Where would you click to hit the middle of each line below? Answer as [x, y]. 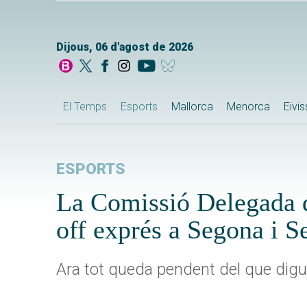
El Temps [85, 107]
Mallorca [192, 107]
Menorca [248, 107]
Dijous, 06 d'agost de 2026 [125, 47]
